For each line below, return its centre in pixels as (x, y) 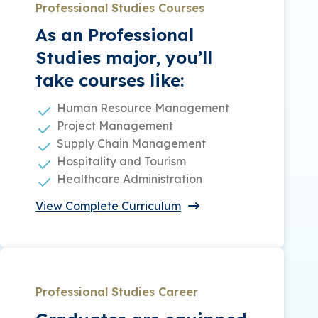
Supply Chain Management (131, 144)
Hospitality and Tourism (121, 161)
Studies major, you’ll (124, 58)
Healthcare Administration (130, 179)
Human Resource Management (143, 108)
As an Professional (115, 35)
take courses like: (110, 81)
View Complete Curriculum (108, 206)
